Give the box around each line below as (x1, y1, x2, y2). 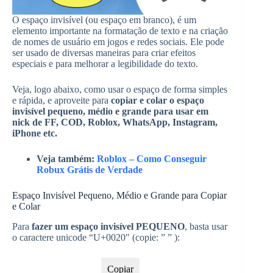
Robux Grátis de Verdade (37, 165, 143, 175)
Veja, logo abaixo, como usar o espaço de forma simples (12, 84, 227, 94)
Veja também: (37, 154, 97, 164)
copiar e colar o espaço (111, 95, 204, 105)
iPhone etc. (12, 128, 57, 138)
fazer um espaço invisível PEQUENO (32, 221, 185, 232)
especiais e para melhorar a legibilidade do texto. (12, 58, 198, 69)
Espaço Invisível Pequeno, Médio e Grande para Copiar (12, 190, 227, 200)
